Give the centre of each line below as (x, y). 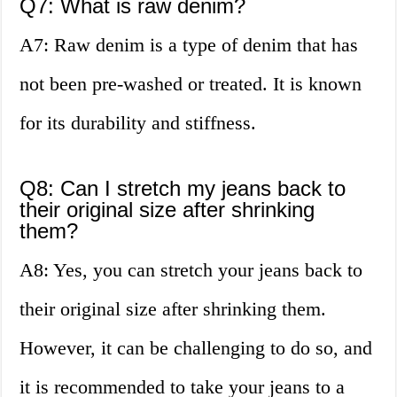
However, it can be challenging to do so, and (196, 348)
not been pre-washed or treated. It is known (191, 84)
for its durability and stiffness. (138, 123)
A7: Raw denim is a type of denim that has (189, 45)
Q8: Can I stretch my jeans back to (183, 189)
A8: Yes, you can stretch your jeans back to (191, 270)
